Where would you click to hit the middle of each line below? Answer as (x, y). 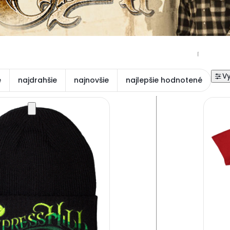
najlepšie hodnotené (164, 80)
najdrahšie (37, 80)
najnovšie (91, 80)
